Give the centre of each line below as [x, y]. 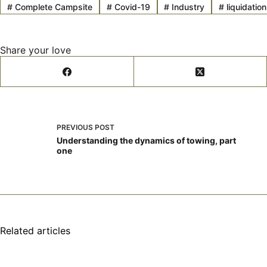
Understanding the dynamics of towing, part [146, 140]
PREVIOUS [76, 127]
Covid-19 [131, 7]
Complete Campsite [52, 7]
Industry [187, 7]
